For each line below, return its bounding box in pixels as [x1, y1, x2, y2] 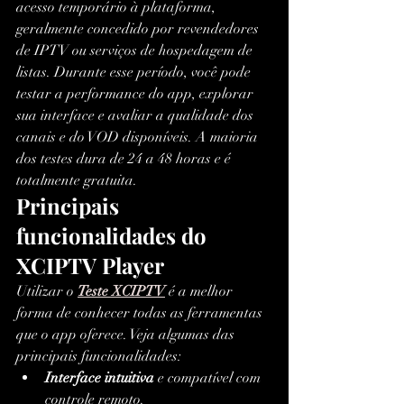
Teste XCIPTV [78, 282, 165, 301]
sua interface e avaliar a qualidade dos [16, 106, 257, 125]
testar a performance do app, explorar [16, 85, 257, 104]
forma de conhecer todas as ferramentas [16, 304, 266, 323]
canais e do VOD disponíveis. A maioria [16, 128, 262, 147]
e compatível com [154, 369, 264, 388]
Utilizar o [16, 282, 78, 301]
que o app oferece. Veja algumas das [16, 326, 238, 344]
